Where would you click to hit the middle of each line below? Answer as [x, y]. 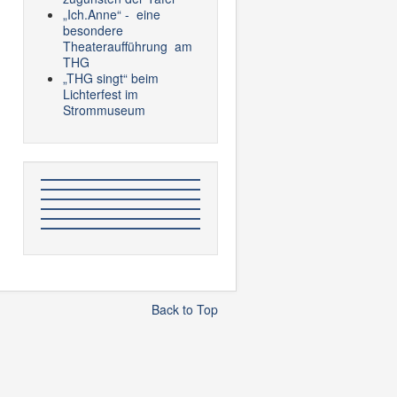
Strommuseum [104, 110]
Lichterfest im [101, 94]
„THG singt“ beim [111, 78]
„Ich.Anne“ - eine [112, 14]
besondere [93, 30]
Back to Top [185, 309]
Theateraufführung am [128, 46]
